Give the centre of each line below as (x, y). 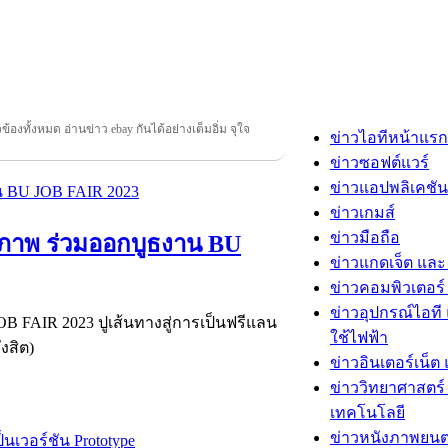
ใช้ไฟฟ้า (359, 337)
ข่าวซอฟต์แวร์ (379, 162)
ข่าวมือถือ (365, 237)
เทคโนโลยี (367, 412)
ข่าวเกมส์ (362, 212)
